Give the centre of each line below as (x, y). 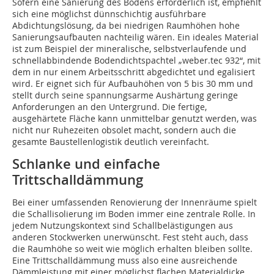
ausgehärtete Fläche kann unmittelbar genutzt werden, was (135, 118)
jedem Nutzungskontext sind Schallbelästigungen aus (123, 225)
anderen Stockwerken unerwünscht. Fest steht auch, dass (130, 237)
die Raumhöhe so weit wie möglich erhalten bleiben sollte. (132, 248)
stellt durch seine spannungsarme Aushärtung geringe (125, 95)
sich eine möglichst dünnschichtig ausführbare (109, 13)
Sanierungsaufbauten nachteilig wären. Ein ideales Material (135, 37)
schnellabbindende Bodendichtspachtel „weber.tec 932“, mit (136, 60)
